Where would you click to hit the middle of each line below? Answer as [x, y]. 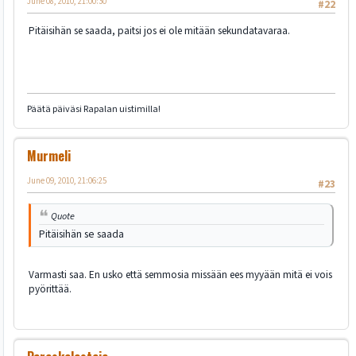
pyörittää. [50, 288]
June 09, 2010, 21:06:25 [67, 180]
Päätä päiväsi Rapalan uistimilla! [94, 109]
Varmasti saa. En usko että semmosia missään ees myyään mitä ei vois [180, 274]
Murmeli [49, 155]
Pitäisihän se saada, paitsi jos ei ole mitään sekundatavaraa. [159, 30]
